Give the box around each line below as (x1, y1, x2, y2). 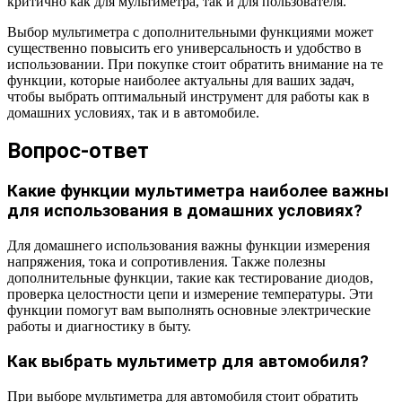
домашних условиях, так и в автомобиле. (7, 104, 259, 120)
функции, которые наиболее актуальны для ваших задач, (7, 72, 354, 88)
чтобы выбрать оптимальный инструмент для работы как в (7, 88, 370, 104)
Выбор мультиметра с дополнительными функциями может (7, 23, 373, 39)
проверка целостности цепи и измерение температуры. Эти (7, 286, 373, 302)
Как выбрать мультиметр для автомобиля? (7, 351, 369, 371)
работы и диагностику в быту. (7, 319, 191, 335)
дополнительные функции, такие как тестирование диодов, (7, 270, 373, 286)
